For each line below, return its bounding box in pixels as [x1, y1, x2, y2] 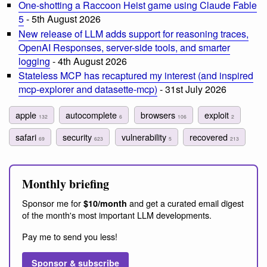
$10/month [83, 197, 127, 210]
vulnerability [121, 130, 169, 143]
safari [15, 130, 39, 143]
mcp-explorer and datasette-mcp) [18, 82, 157, 97]
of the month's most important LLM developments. [22, 209, 212, 222]
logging [18, 54, 50, 68]
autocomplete [66, 108, 120, 121]
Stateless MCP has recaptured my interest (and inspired [18, 69, 253, 83]
